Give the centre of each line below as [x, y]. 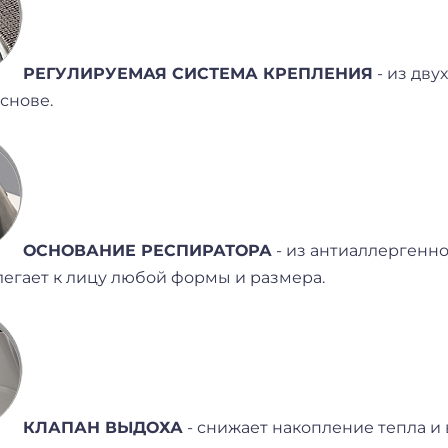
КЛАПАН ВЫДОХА [103, 427]
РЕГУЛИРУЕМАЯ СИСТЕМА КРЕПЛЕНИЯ [198, 73]
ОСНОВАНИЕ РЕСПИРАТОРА [148, 250]
